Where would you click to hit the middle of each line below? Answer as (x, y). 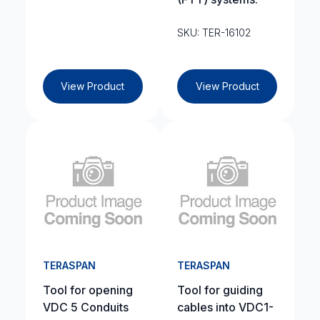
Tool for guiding (220, 290)
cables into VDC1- (225, 307)
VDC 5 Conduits (85, 307)
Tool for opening (87, 290)
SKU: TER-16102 (214, 32)
